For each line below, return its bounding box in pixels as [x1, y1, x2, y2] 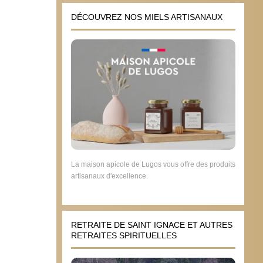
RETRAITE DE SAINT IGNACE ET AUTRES [71, 220, 232, 230]
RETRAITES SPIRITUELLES [71, 231, 177, 241]
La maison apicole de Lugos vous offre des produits [71, 160, 235, 169]
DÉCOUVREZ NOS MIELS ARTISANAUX [71, 12, 222, 22]
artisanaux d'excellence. [71, 172, 148, 181]
